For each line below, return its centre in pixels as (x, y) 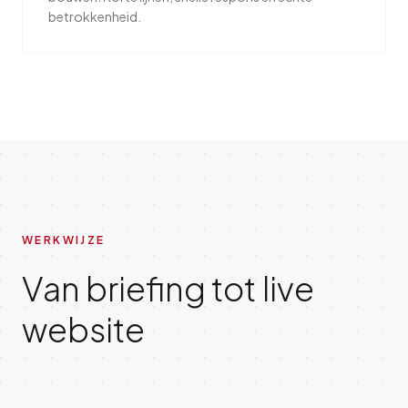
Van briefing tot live (168, 288)
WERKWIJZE (64, 240)
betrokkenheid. (95, 16)
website (83, 329)
